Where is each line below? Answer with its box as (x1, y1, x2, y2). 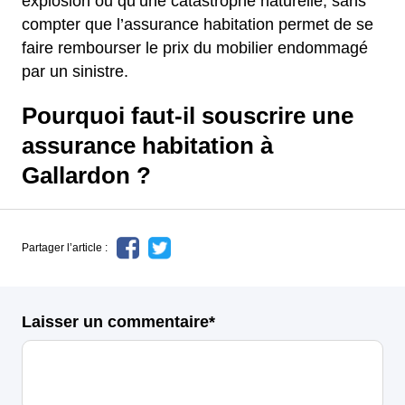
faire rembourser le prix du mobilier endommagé (22, 38, 368, 57)
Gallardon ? (22, 162, 151, 188)
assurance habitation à (22, 132, 273, 158)
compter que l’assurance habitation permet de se (22, 14, 373, 33)
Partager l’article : (22, 241, 108, 255)
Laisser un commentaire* (22, 312, 215, 331)
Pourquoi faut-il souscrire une (22, 102, 353, 128)
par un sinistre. (22, 61, 128, 80)
